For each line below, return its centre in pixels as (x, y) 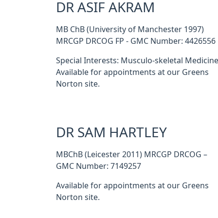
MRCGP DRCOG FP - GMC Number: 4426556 (136, 41)
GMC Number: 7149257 (99, 166)
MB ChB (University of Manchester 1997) (130, 29)
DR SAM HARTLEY (111, 132)
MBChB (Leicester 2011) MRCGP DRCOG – (132, 154)
